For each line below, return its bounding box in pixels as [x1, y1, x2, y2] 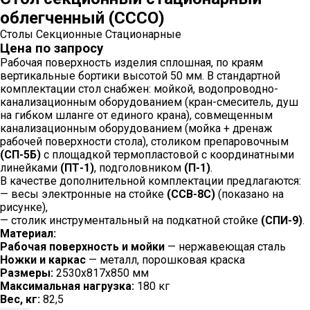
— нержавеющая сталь [165, 240, 286, 253]
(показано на [215, 188, 284, 201]
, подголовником [94, 161, 184, 174]
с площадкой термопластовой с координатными [41, 148, 294, 161]
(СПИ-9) [261, 214, 302, 227]
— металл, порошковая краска [86, 253, 245, 266]
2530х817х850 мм [53, 266, 149, 280]
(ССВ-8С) [167, 188, 215, 201]
